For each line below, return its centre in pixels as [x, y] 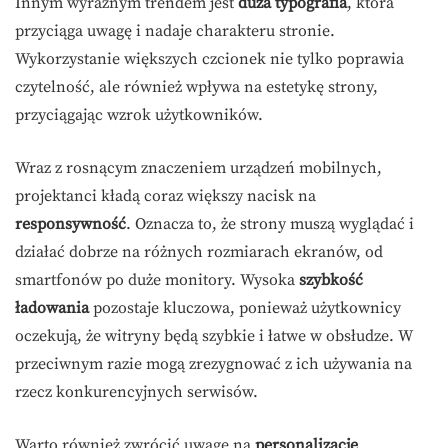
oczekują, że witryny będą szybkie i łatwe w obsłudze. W [213, 336]
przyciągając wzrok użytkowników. [139, 115]
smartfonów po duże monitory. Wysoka [157, 280]
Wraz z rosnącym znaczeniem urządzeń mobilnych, [198, 168]
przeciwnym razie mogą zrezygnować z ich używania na [213, 364]
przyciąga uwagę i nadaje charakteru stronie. [175, 31]
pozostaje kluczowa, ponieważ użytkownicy [245, 308]
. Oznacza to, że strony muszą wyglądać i [270, 224]
